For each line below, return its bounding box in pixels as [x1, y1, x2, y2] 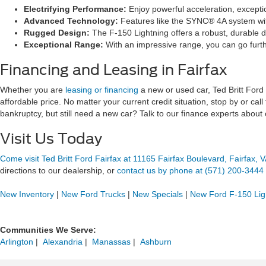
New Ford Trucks [61, 189, 125, 199]
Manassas [92, 237, 131, 246]
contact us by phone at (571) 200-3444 [117, 166, 264, 175]
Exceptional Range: [24, 40, 103, 49]
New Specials [132, 189, 183, 199]
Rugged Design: [24, 28, 90, 37]
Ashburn [140, 237, 172, 246]
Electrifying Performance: [24, 4, 126, 14]
